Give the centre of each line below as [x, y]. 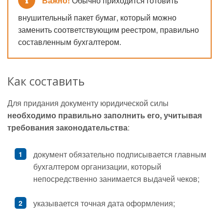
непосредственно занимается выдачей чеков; [116, 179]
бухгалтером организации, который [97, 166]
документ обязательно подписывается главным [120, 154]
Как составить [46, 81]
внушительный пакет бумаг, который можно [97, 17]
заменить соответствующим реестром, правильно [109, 30]
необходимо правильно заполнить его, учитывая [105, 115]
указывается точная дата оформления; [104, 203]
